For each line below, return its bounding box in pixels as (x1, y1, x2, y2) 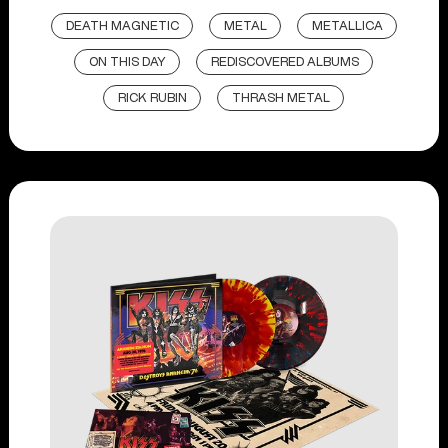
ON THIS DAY (89, 55, 167, 69)
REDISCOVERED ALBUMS (211, 55, 360, 69)
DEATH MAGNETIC (65, 19, 179, 33)
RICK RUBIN (118, 91, 188, 105)
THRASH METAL (232, 91, 331, 105)
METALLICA (311, 19, 383, 33)
